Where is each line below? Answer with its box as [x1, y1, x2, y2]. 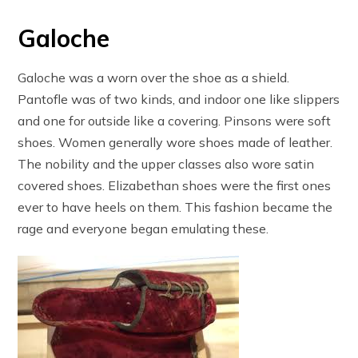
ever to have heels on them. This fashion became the [18, 199, 333, 216]
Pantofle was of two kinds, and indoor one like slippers [18, 91, 340, 108]
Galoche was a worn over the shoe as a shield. [18, 70, 290, 86]
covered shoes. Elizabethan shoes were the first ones [18, 177, 332, 194]
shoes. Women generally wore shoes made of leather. [18, 134, 333, 151]
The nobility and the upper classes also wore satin [18, 156, 315, 173]
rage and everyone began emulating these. [18, 221, 269, 237]
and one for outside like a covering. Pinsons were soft [18, 113, 332, 129]
